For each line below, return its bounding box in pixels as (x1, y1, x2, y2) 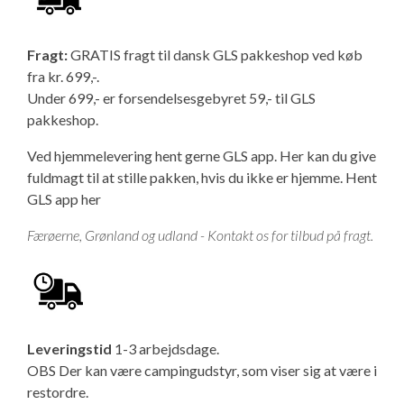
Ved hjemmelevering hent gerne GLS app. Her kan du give (27, 147, 376, 164)
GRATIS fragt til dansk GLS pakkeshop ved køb (70, 46, 363, 63)
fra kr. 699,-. (27, 68, 99, 85)
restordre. (27, 383, 88, 400)
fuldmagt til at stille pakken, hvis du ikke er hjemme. (27, 169, 345, 186)
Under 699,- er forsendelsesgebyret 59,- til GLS (27, 89, 316, 106)
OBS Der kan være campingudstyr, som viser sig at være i (27, 362, 377, 379)
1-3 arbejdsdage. (112, 340, 219, 357)
